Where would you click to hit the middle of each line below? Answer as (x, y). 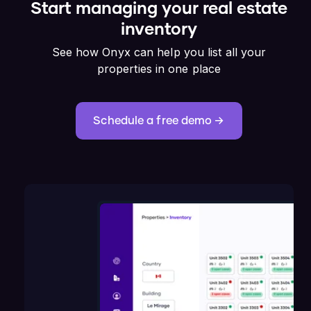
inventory (159, 30)
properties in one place (159, 68)
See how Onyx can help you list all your (159, 52)
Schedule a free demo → (159, 120)
